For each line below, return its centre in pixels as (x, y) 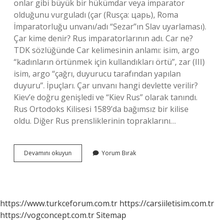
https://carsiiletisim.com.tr (167, 203)
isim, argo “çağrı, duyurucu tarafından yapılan (97, 74)
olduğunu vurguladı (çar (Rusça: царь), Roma (96, 15)
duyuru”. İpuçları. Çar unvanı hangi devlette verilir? (106, 85)
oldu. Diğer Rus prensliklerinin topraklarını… (95, 121)
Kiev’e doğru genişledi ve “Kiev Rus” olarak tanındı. (106, 97)
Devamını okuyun (48, 153)
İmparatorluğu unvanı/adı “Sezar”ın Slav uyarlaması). (110, 27)
